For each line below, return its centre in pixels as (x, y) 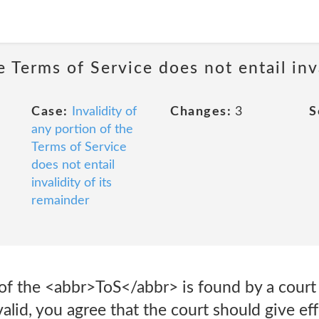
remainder (61, 201)
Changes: (201, 112)
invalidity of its (72, 183)
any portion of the (82, 130)
